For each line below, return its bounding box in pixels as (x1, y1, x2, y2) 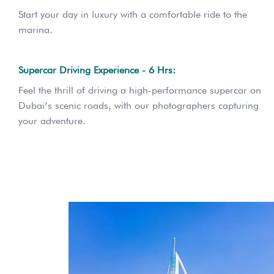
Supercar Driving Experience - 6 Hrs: (18, 64, 176, 76)
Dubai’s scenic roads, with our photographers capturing (18, 99, 259, 111)
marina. (18, 23, 53, 35)
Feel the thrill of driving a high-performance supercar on (18, 84, 261, 96)
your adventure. (18, 114, 86, 127)
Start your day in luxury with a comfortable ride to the (18, 8, 247, 20)
